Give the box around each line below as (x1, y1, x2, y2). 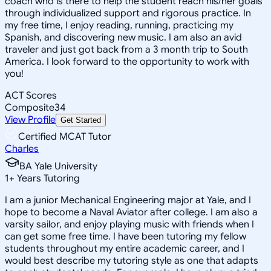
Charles (5, 142, 39, 155)
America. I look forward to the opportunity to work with (5, 55, 249, 68)
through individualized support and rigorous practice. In (5, 7, 251, 19)
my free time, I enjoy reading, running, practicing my (5, 19, 233, 31)
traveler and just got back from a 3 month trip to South (5, 43, 248, 56)
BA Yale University (19, 160, 97, 172)
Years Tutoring (15, 172, 80, 184)
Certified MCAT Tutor (18, 130, 111, 143)
